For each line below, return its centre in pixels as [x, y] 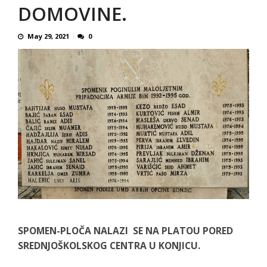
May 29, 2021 [48, 36]
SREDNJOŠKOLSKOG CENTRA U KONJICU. [109, 245]
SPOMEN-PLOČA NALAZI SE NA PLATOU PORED [125, 230]
